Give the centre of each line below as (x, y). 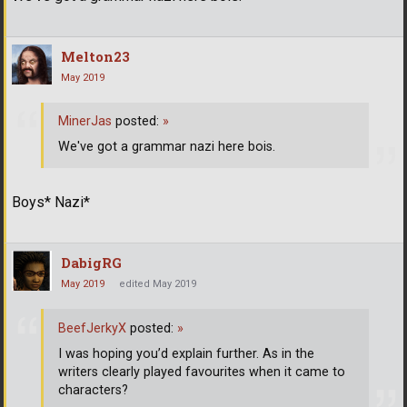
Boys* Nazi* (51, 202)
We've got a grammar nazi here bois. (167, 147)
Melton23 (95, 56)
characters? (93, 390)
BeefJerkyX (92, 328)
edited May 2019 (158, 284)
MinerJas (85, 122)
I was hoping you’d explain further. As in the (186, 353)
